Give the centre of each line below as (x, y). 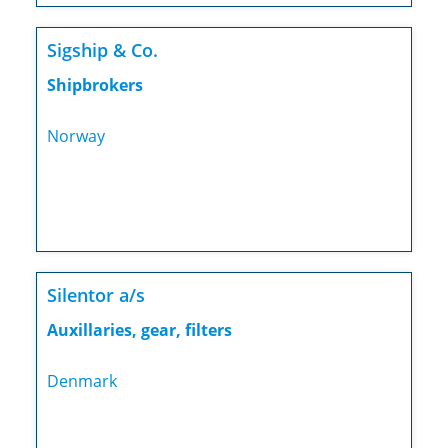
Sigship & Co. (102, 50)
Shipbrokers (94, 85)
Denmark (81, 381)
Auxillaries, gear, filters (139, 330)
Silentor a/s (95, 295)
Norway (75, 136)
